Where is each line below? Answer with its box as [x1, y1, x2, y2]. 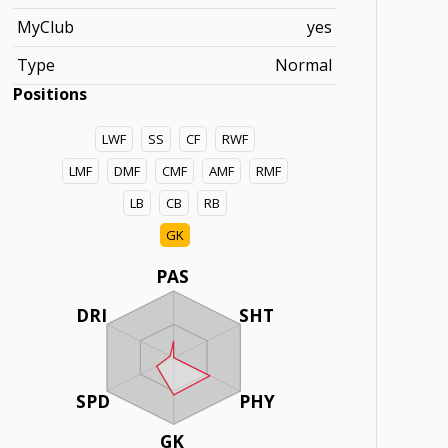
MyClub [17, 16, 75, 38]
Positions [13, 83, 88, 105]
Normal [275, 54, 333, 76]
